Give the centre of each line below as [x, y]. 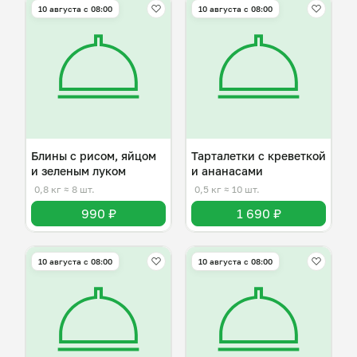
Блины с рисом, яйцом [94, 156]
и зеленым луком [78, 171]
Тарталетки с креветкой [259, 156]
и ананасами [227, 171]
